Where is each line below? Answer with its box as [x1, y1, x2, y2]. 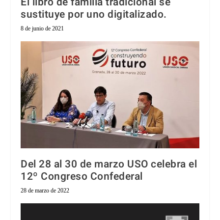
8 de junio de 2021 [21, 25, 64, 32]
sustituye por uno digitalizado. [21, 7, 167, 23]
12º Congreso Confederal [21, 169, 143, 185]
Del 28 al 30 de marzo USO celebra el [21, 157, 197, 172]
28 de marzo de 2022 [21, 187, 70, 194]
